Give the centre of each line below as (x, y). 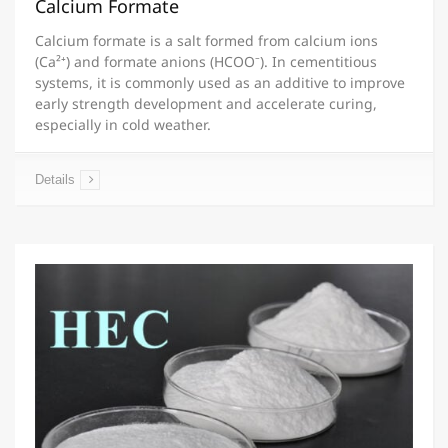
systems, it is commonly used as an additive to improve (220, 82)
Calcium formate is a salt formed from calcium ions (206, 40)
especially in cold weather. (123, 124)
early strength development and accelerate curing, (206, 103)
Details (55, 179)
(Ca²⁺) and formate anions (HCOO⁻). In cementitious (206, 61)
